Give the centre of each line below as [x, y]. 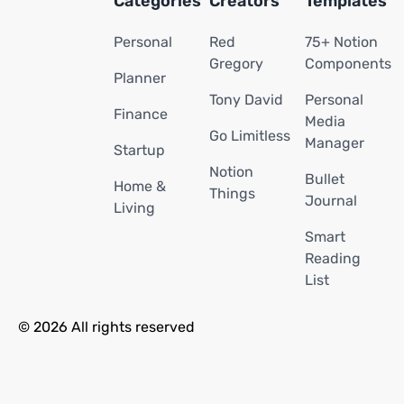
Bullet [325, 179]
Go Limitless [250, 136]
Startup [139, 150]
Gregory [236, 64]
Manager [335, 143]
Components [348, 64]
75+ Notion [341, 42]
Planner [140, 78]
